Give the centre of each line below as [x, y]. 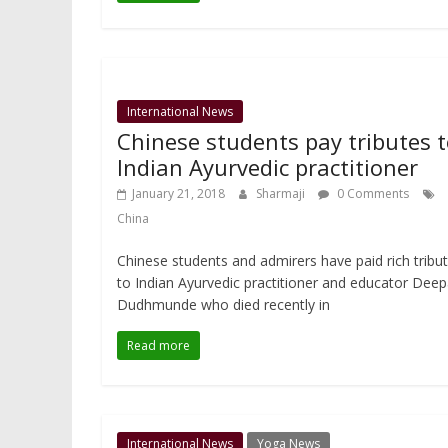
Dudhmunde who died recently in [223, 305]
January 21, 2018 [178, 194]
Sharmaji [282, 194]
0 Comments [371, 194]
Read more [158, 346]
